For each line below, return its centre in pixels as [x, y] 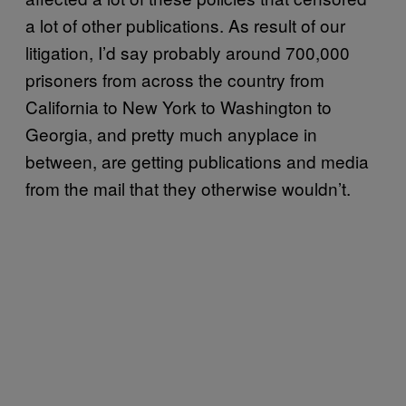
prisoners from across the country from [175, 79]
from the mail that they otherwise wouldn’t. [188, 188]
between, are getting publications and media [197, 160]
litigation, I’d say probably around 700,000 [188, 52]
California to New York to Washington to [179, 106]
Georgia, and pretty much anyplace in [171, 133]
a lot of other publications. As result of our [185, 24]
